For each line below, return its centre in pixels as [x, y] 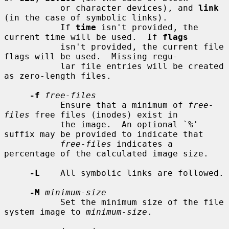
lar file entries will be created [32, 66]
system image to [45, 212]
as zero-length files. [58, 76]
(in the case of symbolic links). [86, 17]
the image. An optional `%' [32, 124]
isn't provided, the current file [32, 47]
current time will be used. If [83, 37]
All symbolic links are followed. [132, 173]
